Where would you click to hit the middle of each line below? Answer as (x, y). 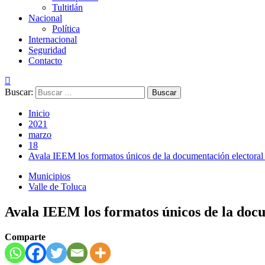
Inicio (39, 113)
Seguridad (47, 50)
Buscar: (19, 92)
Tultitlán (67, 7)
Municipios (49, 176)
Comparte (25, 237)
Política (66, 29)
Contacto (45, 61)
